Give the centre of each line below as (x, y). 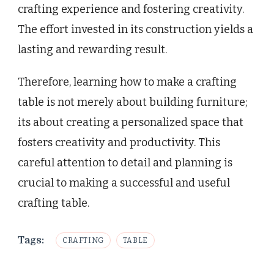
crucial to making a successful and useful (124, 183)
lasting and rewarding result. (92, 49)
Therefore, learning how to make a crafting (127, 82)
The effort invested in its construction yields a (135, 29)
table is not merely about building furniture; (133, 102)
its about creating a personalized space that (131, 122)
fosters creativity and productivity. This (119, 142)
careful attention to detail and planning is (125, 162)
